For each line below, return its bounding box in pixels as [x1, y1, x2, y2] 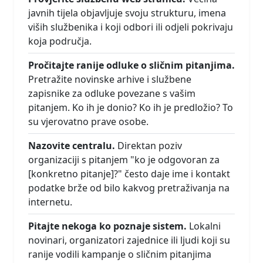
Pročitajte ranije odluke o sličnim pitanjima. [28, 59, 235, 72]
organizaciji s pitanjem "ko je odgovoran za [28, 153, 220, 167]
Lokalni [187, 220, 221, 233]
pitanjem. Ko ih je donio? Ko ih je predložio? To [28, 101, 233, 114]
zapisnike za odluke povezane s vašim [28, 87, 195, 100]
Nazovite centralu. [28, 139, 115, 153]
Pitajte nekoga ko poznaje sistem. [28, 220, 187, 233]
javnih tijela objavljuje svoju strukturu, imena [28, 6, 226, 20]
